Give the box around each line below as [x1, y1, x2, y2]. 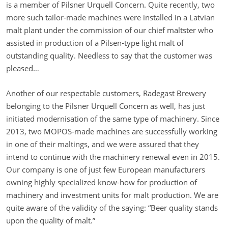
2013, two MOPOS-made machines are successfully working [6, 126, 217, 137]
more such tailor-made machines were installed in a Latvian [6, 12, 215, 23]
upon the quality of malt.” [6, 215, 95, 226]
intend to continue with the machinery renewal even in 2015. [6, 152, 220, 162]
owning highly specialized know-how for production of [6, 177, 197, 188]
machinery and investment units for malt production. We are [6, 190, 218, 201]
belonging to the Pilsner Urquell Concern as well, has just [6, 101, 205, 111]
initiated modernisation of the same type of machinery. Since [6, 113, 219, 124]
